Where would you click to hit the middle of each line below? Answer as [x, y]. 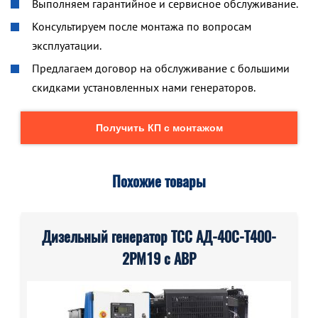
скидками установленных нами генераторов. [144, 87]
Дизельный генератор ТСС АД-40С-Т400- [159, 237]
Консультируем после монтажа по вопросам [142, 26]
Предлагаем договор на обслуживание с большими [161, 68]
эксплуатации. [67, 45]
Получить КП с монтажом [159, 128]
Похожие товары [159, 181]
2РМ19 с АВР [159, 259]
